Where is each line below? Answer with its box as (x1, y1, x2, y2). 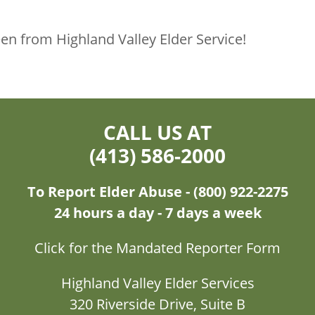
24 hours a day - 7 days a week (53, 202, 262, 222)
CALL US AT (103, 118, 212, 146)
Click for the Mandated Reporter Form (34, 238, 281, 257)
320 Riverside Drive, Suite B (70, 294, 245, 314)
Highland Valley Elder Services (60, 273, 255, 292)
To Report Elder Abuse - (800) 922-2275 (27, 181, 288, 201)
